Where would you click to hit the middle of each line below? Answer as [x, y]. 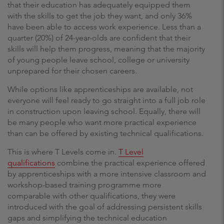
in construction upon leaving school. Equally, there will [104, 111]
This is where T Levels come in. [63, 152]
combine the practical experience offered [130, 163]
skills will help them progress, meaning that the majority [106, 49]
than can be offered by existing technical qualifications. [106, 133]
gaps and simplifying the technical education [87, 218]
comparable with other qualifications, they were [91, 196]
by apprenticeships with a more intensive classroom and [107, 174]
